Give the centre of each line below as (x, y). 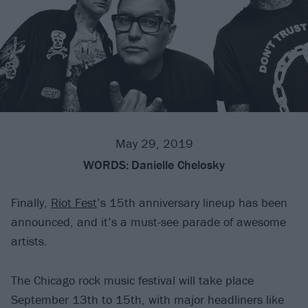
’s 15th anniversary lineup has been (192, 203)
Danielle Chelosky (178, 165)
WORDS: (106, 165)
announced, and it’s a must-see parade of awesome (148, 222)
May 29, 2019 (154, 144)
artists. (29, 241)
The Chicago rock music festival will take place (132, 280)
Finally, (31, 203)
